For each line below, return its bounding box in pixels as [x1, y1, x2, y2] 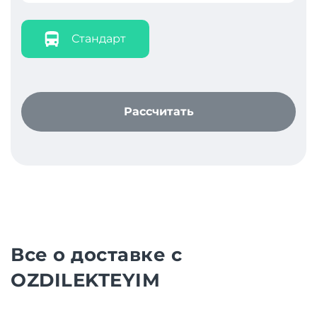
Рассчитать [123, 104, 194, 118]
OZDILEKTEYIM [11, 268, 161, 292]
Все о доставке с [11, 243, 183, 266]
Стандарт [71, 32, 126, 46]
